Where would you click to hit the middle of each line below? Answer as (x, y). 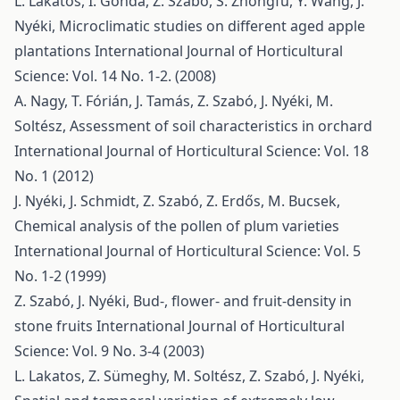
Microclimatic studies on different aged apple (212, 26)
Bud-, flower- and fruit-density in (242, 301)
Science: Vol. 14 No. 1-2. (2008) (115, 76)
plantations (54, 51)
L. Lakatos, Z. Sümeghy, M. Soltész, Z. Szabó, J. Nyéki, (189, 376)
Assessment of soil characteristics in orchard (221, 126)
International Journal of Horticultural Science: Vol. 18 (192, 151)
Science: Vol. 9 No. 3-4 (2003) (109, 351)
